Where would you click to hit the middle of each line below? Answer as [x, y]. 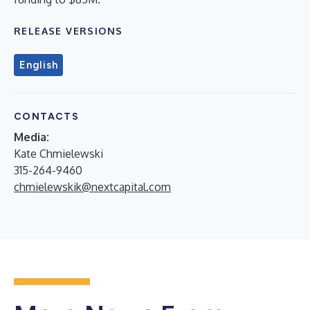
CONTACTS [47, 117]
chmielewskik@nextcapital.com [92, 187]
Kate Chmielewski [58, 154]
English [39, 65]
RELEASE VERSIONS [69, 31]
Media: [31, 137]
